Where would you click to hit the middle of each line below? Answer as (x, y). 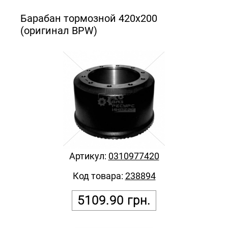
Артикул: (89, 156)
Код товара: (99, 176)
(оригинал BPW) (59, 30)
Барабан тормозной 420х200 (89, 18)
